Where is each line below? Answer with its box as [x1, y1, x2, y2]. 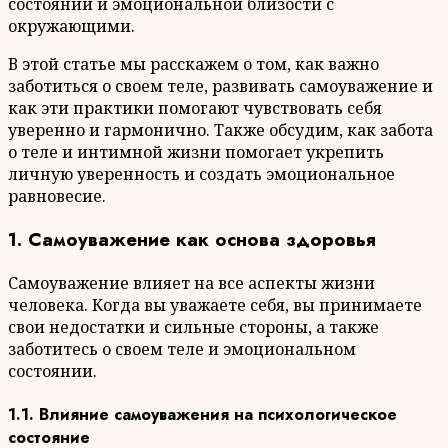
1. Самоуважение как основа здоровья [8, 225, 376, 253]
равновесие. [8, 185, 106, 208]
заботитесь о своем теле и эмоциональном [8, 337, 356, 360]
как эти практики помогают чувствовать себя [8, 97, 382, 120]
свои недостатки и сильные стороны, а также [8, 315, 379, 338]
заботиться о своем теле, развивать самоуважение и [8, 75, 433, 98]
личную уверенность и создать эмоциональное [8, 163, 395, 186]
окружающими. [8, 15, 135, 38]
